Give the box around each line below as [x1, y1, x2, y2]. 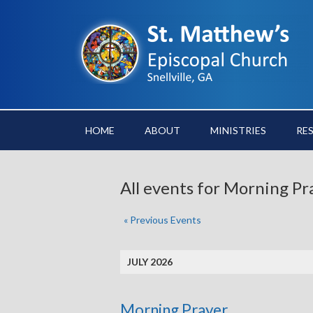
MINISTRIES [210, 124, 266, 136]
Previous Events [130, 214, 201, 226]
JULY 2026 [127, 256, 173, 268]
